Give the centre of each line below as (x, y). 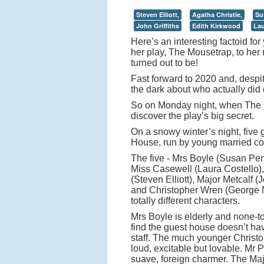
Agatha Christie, (217, 14)
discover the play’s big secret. (192, 116)
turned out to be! (164, 63)
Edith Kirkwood (216, 26)
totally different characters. (185, 201)
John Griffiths (158, 26)
